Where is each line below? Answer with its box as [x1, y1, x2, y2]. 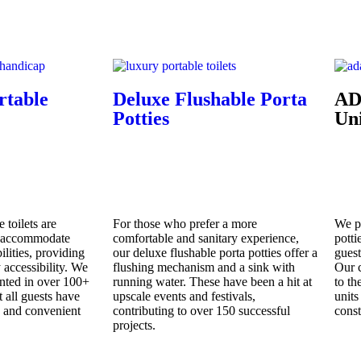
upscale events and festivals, [113, 289, 255, 303]
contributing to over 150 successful [113, 304, 290, 317]
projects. [113, 318, 156, 332]
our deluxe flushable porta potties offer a [113, 246, 317, 259]
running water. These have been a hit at [113, 275, 312, 288]
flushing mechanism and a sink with [113, 260, 295, 274]
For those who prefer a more [113, 217, 257, 230]
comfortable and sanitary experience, [113, 231, 299, 245]
